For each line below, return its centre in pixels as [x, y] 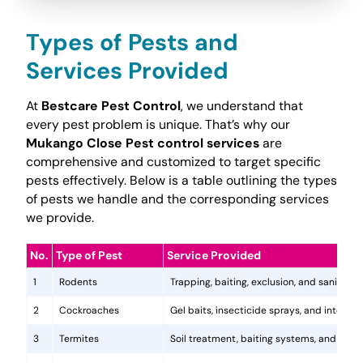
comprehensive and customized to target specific [173, 162]
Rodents [78, 282]
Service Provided [214, 256]
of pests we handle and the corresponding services [177, 199]
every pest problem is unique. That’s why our [158, 125]
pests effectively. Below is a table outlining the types [181, 181]
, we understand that [241, 106]
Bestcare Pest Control [111, 106]
